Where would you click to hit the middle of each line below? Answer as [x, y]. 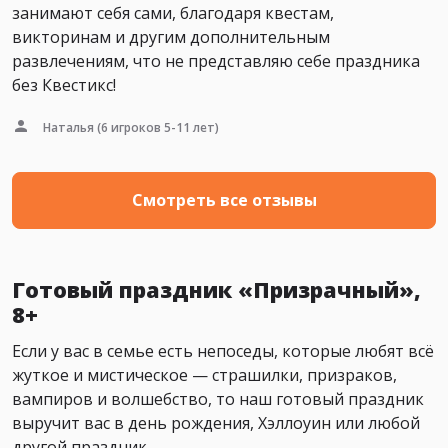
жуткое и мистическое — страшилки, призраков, [204, 374]
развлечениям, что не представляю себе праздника [216, 60]
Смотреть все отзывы [224, 200]
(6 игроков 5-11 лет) [156, 127]
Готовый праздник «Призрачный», [216, 289]
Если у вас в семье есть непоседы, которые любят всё [223, 350]
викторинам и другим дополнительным [171, 36]
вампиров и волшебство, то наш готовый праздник [218, 398]
